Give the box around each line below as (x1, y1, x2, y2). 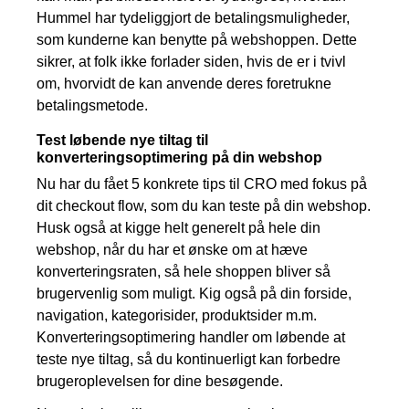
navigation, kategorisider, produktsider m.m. (37, 307, 317, 323)
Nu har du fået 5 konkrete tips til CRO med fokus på (37, 175, 367, 192)
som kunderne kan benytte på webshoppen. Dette (37, 31, 357, 47)
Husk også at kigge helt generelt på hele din (37, 219, 320, 236)
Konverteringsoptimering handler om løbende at (37, 329, 345, 345)
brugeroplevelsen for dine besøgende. (37, 372, 283, 389)
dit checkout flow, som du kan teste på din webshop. (37, 197, 371, 214)
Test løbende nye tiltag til (37, 131, 208, 148)
